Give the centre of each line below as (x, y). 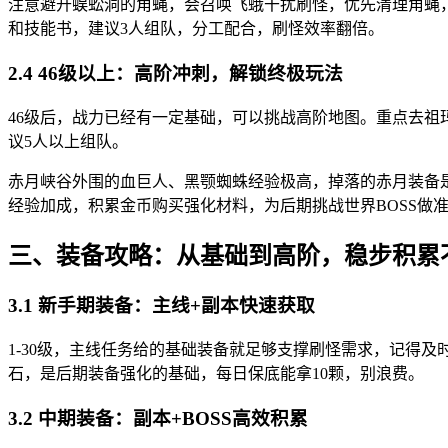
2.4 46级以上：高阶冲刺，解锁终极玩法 (175, 73)
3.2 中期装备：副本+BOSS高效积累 (158, 418)
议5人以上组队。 (68, 141)
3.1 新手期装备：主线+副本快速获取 (161, 306)
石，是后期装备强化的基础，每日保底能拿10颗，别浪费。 (216, 374)
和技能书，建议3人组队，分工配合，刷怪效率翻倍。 (196, 29)
